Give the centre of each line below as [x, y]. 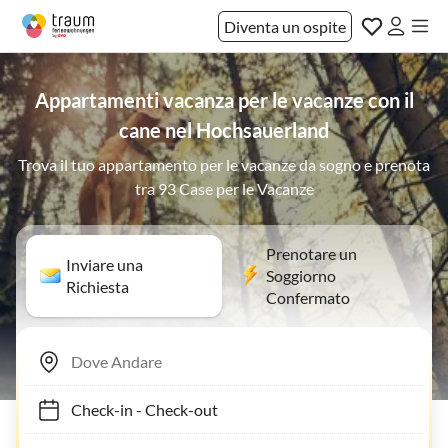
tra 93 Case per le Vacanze [224, 188]
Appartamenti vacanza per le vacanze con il [224, 100]
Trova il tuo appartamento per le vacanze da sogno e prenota [224, 164]
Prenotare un [311, 253]
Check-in [92, 409]
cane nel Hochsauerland [224, 130]
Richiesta [97, 286]
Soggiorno [301, 275]
